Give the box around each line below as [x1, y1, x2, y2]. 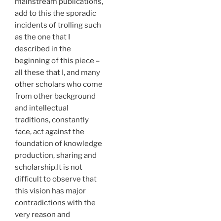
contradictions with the [15, 198, 96, 208]
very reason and [15, 210, 70, 220]
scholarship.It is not [15, 163, 82, 172]
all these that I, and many [15, 68, 100, 77]
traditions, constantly [15, 115, 89, 125]
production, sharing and [15, 151, 97, 160]
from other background [15, 92, 96, 101]
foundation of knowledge [15, 139, 102, 148]
